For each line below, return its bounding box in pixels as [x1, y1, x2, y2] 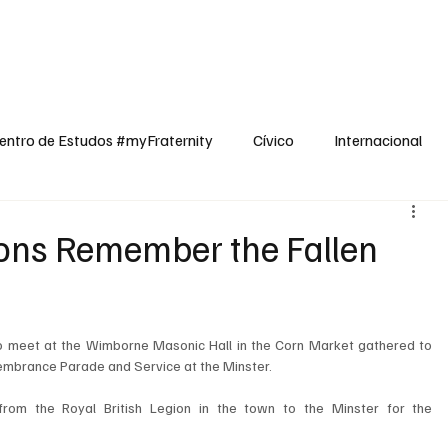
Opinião [193, 17, 241, 35]
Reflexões [371, 17, 434, 35]
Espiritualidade [260, 17, 352, 35]
